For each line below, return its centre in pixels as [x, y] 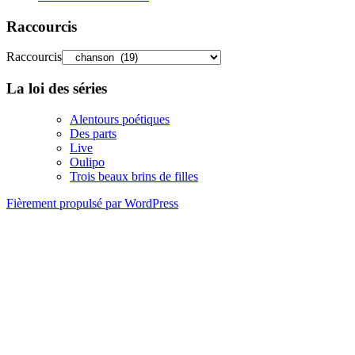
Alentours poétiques [120, 119]
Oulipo [87, 162]
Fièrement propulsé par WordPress [92, 203]
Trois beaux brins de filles [134, 176]
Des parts [93, 133]
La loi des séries [57, 89]
